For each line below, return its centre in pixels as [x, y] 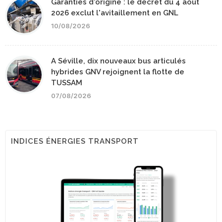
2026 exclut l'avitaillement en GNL [115, 13]
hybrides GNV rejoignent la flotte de [118, 72]
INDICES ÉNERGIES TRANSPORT [75, 141]
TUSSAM [67, 83]
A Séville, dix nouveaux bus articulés [118, 61]
